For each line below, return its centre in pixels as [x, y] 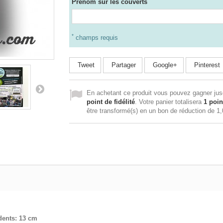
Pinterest [206, 65]
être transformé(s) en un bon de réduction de [152, 111]
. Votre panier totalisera [169, 102]
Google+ [164, 65]
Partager [123, 65]
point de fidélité [111, 102]
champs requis [96, 38]
